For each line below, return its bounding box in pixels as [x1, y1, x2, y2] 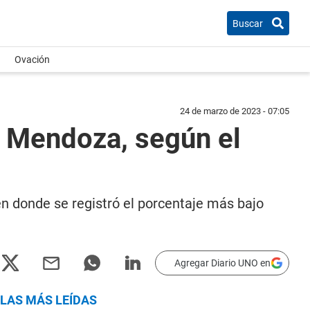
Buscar [232, 17, 263, 29]
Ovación [15, 54, 50, 65]
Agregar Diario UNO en [174, 257, 271, 268]
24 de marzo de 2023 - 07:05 [180, 106, 289, 116]
